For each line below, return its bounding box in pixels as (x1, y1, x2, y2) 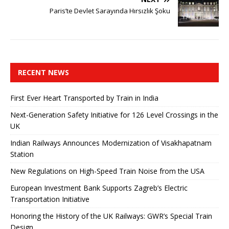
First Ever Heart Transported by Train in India (10, 93, 158, 103)
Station (10, 149, 34, 159)
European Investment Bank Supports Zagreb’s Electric (10, 182, 188, 193)
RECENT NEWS (18, 67, 69, 77)
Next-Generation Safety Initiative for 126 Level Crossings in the (10, 109, 218, 120)
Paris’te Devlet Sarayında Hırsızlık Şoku (50, 6, 170, 15)
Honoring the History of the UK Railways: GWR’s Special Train (10, 211, 212, 221)
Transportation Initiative (10, 194, 89, 204)
